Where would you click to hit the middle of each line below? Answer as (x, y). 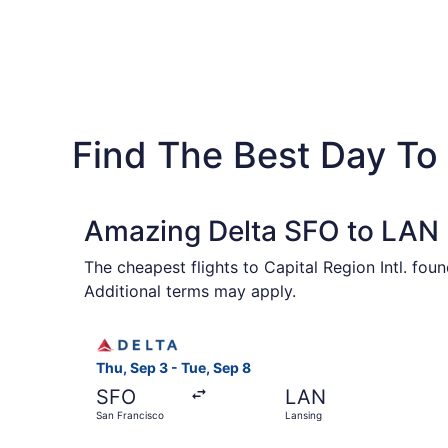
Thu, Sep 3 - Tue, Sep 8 (173, 368)
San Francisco (130, 415)
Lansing (303, 415)
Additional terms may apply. (190, 291)
